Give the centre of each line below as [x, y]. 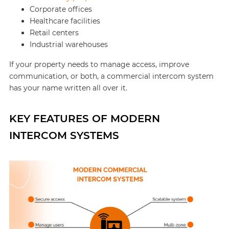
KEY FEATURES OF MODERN [84, 119]
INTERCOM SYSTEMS [64, 135]
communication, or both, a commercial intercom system [111, 76]
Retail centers [54, 33]
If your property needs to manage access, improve [99, 64]
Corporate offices [61, 9]
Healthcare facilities [65, 21]
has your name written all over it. [68, 88]
